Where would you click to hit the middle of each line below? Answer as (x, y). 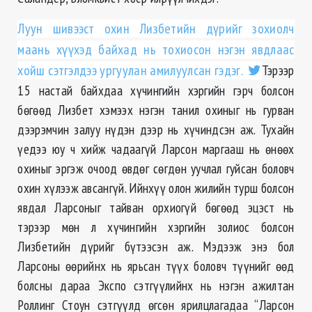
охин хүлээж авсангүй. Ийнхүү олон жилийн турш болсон (156, 188)
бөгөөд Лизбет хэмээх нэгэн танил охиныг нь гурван (156, 110)
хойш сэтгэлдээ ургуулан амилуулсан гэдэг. (132, 71)
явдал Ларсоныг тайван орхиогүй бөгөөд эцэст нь (156, 208)
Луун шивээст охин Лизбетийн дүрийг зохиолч (156, 29)
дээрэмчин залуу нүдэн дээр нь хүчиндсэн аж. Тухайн (156, 130)
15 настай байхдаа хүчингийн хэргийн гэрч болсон (156, 91)
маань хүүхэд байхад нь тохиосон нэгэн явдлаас (156, 50)
